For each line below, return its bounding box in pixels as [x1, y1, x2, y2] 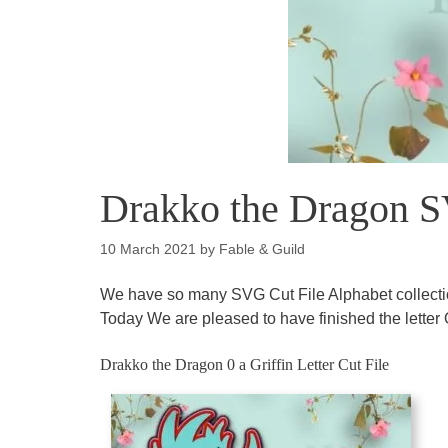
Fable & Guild [219, 242, 305, 258]
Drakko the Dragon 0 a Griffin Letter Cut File [100, 355, 389, 373]
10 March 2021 [100, 242, 196, 258]
